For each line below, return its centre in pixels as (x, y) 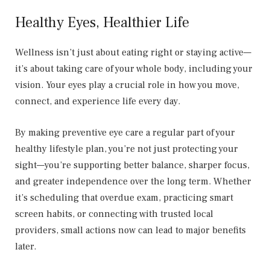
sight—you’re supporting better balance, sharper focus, (132, 165)
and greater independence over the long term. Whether (133, 181)
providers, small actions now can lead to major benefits (130, 230)
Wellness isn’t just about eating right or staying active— (133, 53)
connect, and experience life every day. (98, 102)
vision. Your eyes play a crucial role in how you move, (127, 85)
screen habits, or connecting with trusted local (114, 214)
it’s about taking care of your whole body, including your (134, 69)
